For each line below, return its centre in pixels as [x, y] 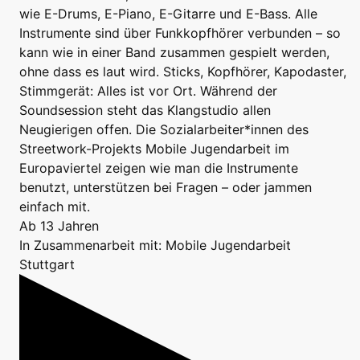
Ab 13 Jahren [59, 226]
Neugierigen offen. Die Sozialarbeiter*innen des [164, 130]
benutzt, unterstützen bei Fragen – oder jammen [166, 188]
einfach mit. [55, 207]
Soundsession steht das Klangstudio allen [145, 110]
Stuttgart [47, 265]
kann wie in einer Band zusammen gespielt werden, [174, 53]
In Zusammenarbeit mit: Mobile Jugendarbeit [155, 245]
